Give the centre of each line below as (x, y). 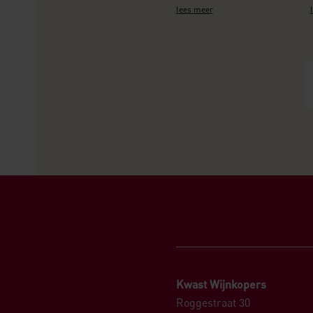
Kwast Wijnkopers (221, 284)
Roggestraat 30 (213, 303)
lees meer (194, 9)
